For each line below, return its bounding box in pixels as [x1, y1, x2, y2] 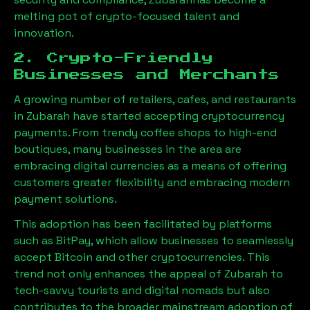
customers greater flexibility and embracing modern [14, 175, 290, 190]
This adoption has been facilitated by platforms [14, 217, 272, 231]
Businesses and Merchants [14, 69, 280, 80]
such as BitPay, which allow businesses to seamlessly [14, 233, 293, 248]
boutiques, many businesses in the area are [14, 142, 241, 156]
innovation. [14, 26, 74, 40]
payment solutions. [14, 192, 117, 206]
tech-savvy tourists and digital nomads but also [14, 283, 270, 298]
